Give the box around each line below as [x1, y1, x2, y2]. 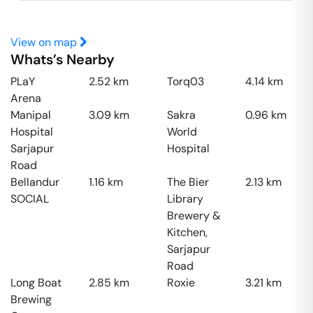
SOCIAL [10, 191, 49, 206]
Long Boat [10, 275, 61, 290]
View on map [10, 35, 80, 50]
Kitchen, [167, 225, 208, 240]
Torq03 [167, 74, 204, 89]
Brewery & [167, 208, 221, 223]
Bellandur [10, 175, 59, 189]
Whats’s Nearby [10, 50, 115, 68]
